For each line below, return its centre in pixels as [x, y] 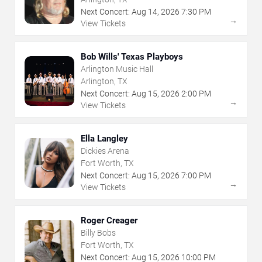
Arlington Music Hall [117, 69]
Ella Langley [104, 139]
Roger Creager [109, 221]
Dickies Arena [105, 151]
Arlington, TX [104, 82]
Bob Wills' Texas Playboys [132, 57]
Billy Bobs [98, 233]
